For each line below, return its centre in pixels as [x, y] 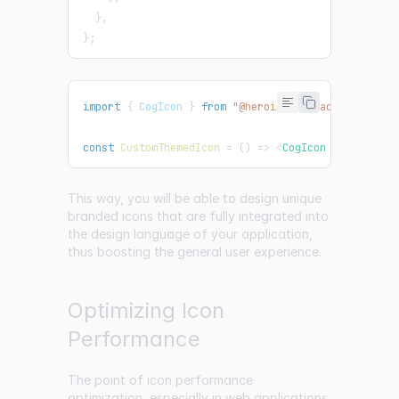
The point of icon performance [160, 379]
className [360, 147]
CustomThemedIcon [170, 147]
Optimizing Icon [146, 310]
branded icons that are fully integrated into [198, 216]
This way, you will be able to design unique [195, 198]
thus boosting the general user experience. [195, 251]
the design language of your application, [190, 233]
